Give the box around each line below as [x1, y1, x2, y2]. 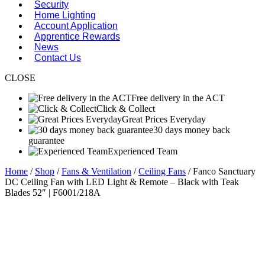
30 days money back [153, 125, 230, 135]
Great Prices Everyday [122, 114, 206, 124]
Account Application [34, 21, 118, 31]
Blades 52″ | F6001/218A [5, 188, 101, 198]
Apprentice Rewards [34, 31, 120, 41]
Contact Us [34, 53, 81, 63]
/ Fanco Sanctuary [186, 166, 256, 176]
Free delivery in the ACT [131, 93, 225, 103]
